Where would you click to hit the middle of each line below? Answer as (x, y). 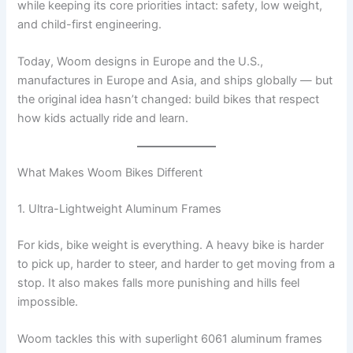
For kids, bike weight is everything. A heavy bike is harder (171, 245)
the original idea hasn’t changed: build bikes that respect (169, 100)
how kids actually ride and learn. (103, 119)
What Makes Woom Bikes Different (110, 173)
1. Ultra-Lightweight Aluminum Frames (120, 209)
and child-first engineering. (90, 24)
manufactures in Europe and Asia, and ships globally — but (175, 81)
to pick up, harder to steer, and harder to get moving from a (176, 264)
